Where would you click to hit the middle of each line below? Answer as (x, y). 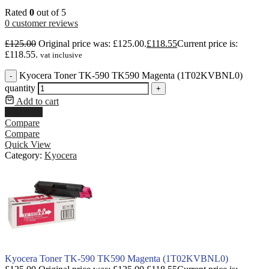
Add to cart (38, 101)
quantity (20, 88)
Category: (25, 155)
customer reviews (44, 23)
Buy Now (24, 112)
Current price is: (207, 43)
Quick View (28, 144)
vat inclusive (61, 55)
